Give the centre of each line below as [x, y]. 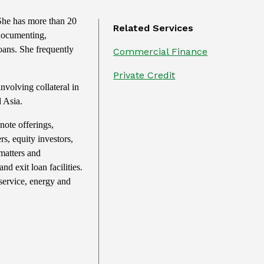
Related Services [154, 28]
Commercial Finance [161, 52]
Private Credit [144, 75]
